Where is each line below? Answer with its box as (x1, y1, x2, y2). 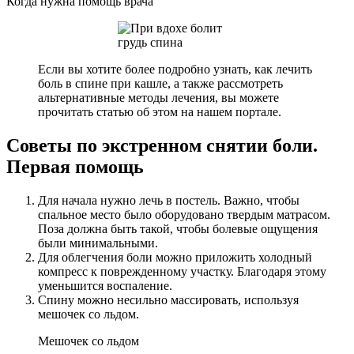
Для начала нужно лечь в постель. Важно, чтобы (38, 193, 299, 207)
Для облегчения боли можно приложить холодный (38, 250, 312, 264)
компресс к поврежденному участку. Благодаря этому (38, 264, 326, 278)
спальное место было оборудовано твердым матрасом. (38, 207, 330, 221)
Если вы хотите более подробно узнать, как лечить (38, 62, 312, 77)
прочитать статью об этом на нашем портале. (38, 105, 281, 119)
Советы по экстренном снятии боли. (6, 134, 318, 156)
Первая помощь (6, 156, 144, 177)
